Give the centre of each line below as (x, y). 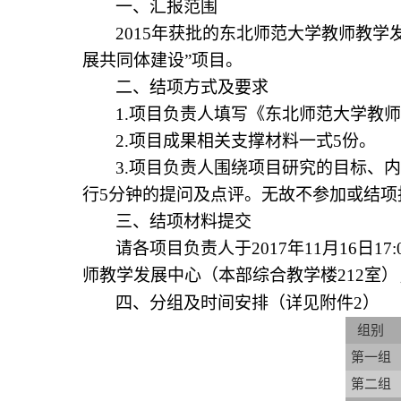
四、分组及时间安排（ (200, 303)
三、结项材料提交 (183, 222)
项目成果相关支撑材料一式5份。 (252, 141)
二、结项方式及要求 (192, 87)
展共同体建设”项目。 (162, 60)
